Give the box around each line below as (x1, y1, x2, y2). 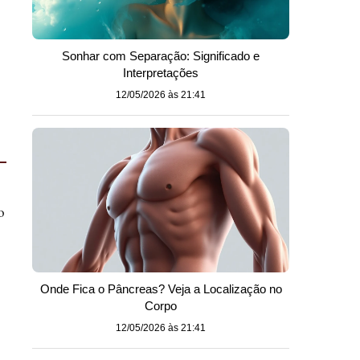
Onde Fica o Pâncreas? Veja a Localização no (39, 282, 282, 296)
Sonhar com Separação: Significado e (62, 49, 260, 63)
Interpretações (123, 66, 198, 80)
